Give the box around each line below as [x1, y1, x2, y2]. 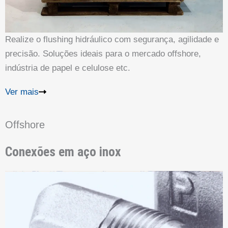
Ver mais [5, 87, 39, 97]
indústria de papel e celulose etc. [5, 63, 130, 73]
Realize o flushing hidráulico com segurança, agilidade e [5, 35, 219, 44]
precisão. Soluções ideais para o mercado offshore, [5, 49, 201, 59]
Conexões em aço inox [5, 144, 121, 159]
